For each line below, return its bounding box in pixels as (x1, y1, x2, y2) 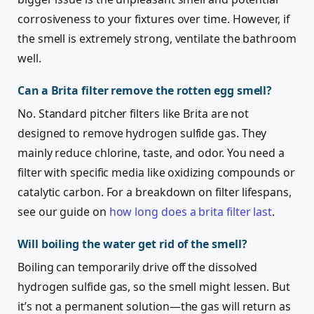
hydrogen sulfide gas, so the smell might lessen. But (18, 279, 290, 295)
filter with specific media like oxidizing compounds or (18, 165, 295, 181)
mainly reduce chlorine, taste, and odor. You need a (18, 145, 285, 161)
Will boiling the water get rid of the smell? (18, 236, 247, 252)
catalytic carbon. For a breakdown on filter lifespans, (18, 184, 292, 200)
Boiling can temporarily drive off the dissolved (18, 259, 258, 275)
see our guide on (18, 204, 109, 220)
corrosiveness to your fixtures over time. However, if (18, 11, 289, 27)
